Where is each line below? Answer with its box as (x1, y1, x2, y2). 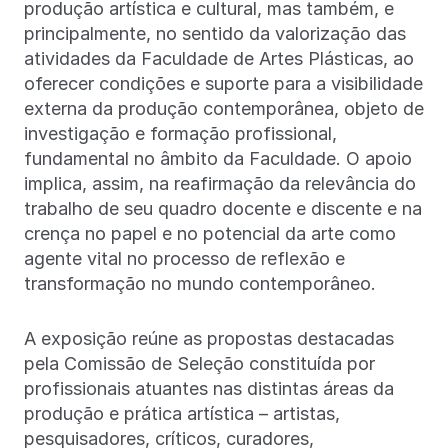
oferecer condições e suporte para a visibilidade (24, 73, 423, 94)
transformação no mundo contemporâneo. (24, 273, 376, 294)
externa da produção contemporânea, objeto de (24, 98, 424, 119)
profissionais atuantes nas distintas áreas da (24, 378, 394, 399)
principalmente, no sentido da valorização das (24, 23, 406, 44)
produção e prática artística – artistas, (24, 403, 340, 424)
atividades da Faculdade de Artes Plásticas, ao (24, 48, 414, 69)
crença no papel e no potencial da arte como (24, 223, 396, 244)
